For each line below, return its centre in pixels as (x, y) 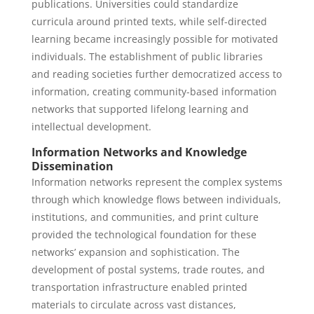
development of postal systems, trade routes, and (148, 269)
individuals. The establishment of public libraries (147, 56)
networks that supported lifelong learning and (140, 109)
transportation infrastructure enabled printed (139, 287)
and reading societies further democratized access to (156, 74)
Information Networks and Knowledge (139, 152)
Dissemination (72, 166)
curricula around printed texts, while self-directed (149, 21)
